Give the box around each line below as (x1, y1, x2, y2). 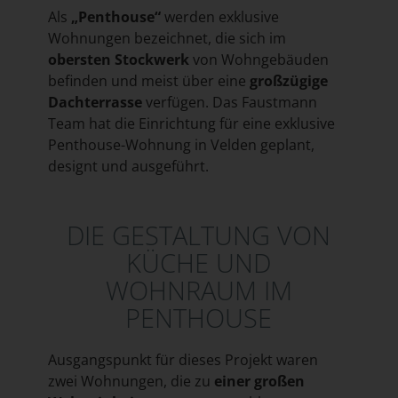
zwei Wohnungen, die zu (47, 371, 214, 392)
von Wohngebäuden (188, 50, 329, 70)
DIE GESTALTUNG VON (67, 218, 331, 253)
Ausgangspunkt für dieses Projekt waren (47, 350, 318, 370)
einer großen (213, 371, 305, 392)
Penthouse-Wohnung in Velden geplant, (47, 135, 314, 155)
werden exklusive (160, 7, 279, 28)
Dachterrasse (47, 92, 142, 113)
